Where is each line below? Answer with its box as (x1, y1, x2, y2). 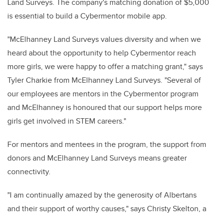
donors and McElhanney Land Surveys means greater (7, 152, 187, 163)
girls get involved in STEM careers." (7, 115, 126, 127)
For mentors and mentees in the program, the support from (7, 139, 206, 150)
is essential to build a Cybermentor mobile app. (7, 10, 167, 21)
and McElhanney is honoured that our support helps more (7, 102, 202, 113)
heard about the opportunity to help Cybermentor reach (7, 47, 196, 58)
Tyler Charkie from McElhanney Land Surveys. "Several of (7, 74, 201, 86)
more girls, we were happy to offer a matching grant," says (7, 61, 203, 72)
